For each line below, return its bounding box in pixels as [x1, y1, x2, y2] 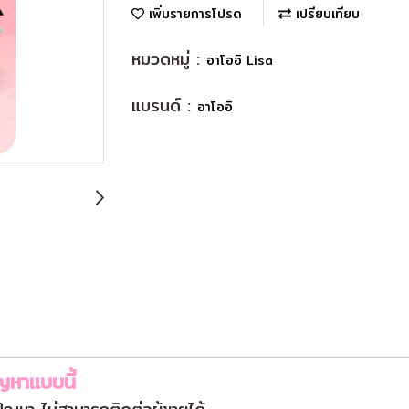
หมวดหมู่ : [131, 46, 206, 73]
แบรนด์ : [131, 92, 197, 120]
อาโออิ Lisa [206, 50, 273, 71]
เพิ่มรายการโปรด [144, 4, 242, 25]
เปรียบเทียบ [291, 4, 360, 25]
